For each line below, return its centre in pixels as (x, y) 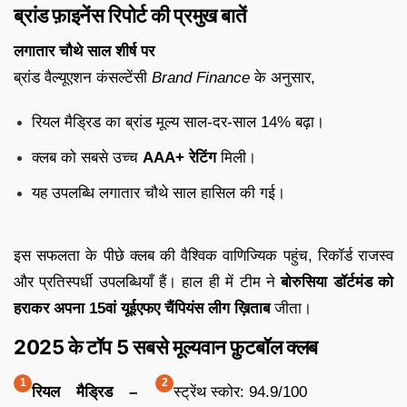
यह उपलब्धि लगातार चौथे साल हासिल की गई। (159, 193)
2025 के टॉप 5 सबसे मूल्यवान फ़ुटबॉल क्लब (166, 347)
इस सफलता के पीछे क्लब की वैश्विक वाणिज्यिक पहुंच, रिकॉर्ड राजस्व (203, 255)
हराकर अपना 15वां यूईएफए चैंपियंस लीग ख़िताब (142, 308)
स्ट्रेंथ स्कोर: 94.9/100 (241, 392)
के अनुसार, (283, 77)
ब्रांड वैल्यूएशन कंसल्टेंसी (83, 77)
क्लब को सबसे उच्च (87, 157)
